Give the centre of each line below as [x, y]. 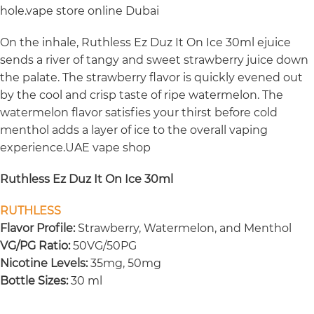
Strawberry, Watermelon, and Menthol [183, 228]
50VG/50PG [103, 246]
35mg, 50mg [124, 263]
